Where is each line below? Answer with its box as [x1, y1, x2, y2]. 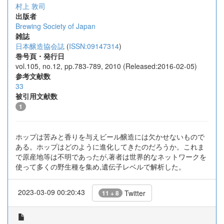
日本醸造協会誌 [15, 41, 64, 51]
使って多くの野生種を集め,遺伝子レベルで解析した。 [15, 161, 185, 171]
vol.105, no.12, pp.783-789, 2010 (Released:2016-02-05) [15, 61, 197, 71]
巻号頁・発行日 [15, 51, 64, 61]
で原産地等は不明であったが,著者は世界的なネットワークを [15, 151, 206, 161]
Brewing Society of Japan [15, 21, 95, 31]
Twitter [122, 188, 145, 198]
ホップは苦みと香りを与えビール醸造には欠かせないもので [15, 131, 204, 141]
